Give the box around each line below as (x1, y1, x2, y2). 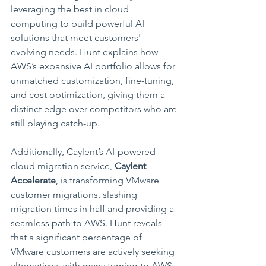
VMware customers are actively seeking (11, 246, 177, 257)
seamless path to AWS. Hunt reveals (11, 217, 164, 229)
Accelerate (11, 175, 56, 186)
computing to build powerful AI (11, 18, 147, 29)
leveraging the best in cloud (11, 4, 131, 15)
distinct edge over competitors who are (11, 103, 179, 115)
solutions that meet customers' (11, 32, 143, 43)
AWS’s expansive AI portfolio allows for (11, 61, 178, 72)
